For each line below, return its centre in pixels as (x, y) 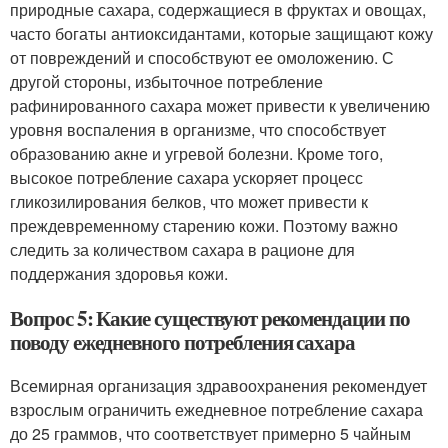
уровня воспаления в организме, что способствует (198, 129)
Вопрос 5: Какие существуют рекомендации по (210, 317)
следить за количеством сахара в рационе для (182, 249)
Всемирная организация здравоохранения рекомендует (218, 385)
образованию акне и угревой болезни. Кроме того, (196, 153)
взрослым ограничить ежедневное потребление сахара (216, 409)
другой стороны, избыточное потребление (166, 81)
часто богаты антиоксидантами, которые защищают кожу (221, 33)
